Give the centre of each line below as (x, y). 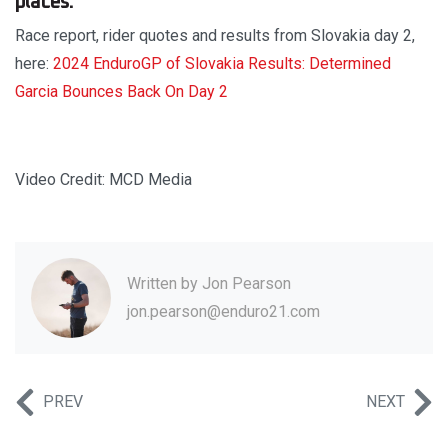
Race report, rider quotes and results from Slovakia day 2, (215, 35)
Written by (164, 283)
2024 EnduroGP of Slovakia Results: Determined (222, 63)
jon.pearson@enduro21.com (223, 311)
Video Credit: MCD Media (103, 179)
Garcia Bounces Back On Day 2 (121, 91)
